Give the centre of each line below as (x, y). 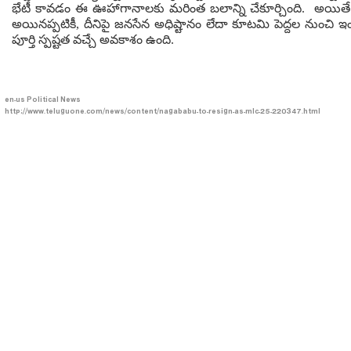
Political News (54, 101)
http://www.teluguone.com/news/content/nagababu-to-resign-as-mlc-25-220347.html (163, 112)
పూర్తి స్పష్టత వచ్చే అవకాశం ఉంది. (93, 40)
